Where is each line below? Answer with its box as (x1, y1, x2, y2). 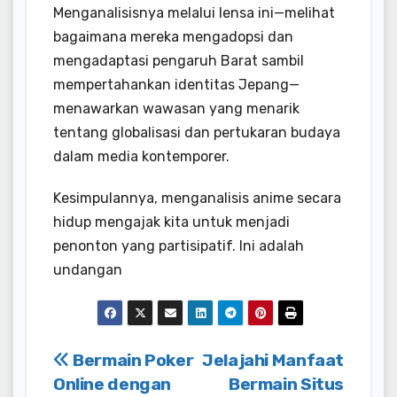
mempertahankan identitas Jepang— (53, 75, 300, 93)
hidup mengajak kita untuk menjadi (53, 213, 290, 230)
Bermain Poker (69, 349, 194, 370)
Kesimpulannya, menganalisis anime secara (53, 189, 341, 206)
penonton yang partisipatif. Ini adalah (53, 237, 304, 254)
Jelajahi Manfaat (202, 349, 344, 370)
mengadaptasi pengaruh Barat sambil (53, 51, 304, 69)
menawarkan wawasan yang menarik (53, 99, 300, 117)
